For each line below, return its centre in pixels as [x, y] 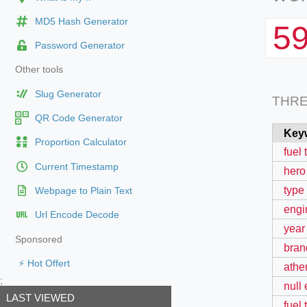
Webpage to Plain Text [83, 191]
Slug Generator [68, 94]
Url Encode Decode [77, 215]
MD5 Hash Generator [81, 21]
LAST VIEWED [40, 298]
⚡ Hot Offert [44, 263]
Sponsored [38, 239]
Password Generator [79, 46]
